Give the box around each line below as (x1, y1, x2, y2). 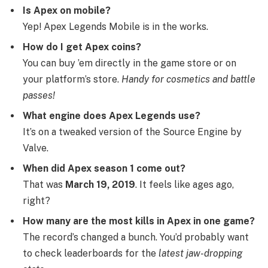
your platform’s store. (23, 73, 121, 85)
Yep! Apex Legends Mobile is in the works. (23, 20, 208, 32)
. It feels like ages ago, (135, 178, 234, 190)
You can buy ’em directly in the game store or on (23, 57, 236, 69)
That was (23, 178, 65, 190)
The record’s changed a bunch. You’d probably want (23, 231, 249, 243)
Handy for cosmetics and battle (121, 73, 255, 85)
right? (23, 194, 50, 206)
